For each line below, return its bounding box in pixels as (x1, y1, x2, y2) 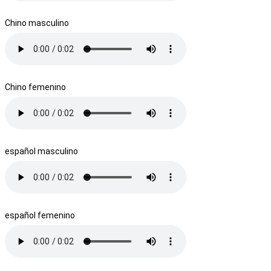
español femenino (5, 210, 75, 220)
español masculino (5, 146, 78, 156)
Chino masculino (5, 18, 69, 28)
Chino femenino (5, 82, 66, 92)
